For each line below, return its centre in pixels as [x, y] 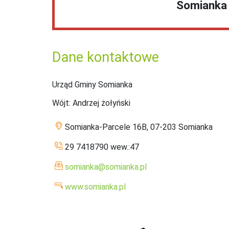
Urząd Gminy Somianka [92, 84]
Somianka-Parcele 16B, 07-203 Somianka [139, 127]
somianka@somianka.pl [106, 167]
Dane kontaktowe [106, 57]
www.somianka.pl [95, 187]
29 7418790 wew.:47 [102, 147]
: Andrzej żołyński [100, 103]
